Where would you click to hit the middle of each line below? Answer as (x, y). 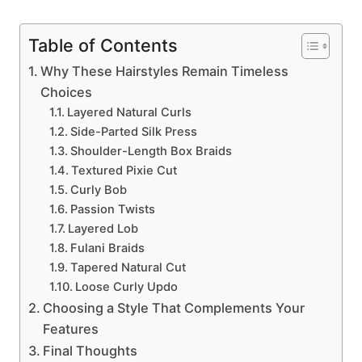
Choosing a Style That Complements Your (174, 308)
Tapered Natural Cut (128, 267)
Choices (67, 92)
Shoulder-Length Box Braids (151, 151)
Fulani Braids (107, 248)
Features (71, 329)
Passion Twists (112, 209)
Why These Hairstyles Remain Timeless (165, 71)
